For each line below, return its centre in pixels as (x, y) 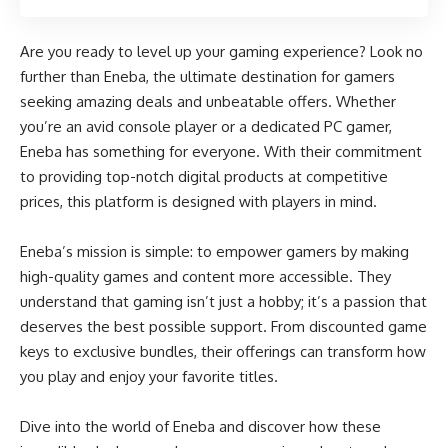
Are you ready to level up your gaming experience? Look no (221, 52)
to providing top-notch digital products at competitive (204, 177)
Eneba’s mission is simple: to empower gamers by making (214, 252)
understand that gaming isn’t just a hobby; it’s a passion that (223, 302)
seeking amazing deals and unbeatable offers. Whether (208, 102)
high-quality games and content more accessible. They (205, 277)
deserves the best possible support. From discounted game (223, 327)
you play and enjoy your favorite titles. (149, 377)
